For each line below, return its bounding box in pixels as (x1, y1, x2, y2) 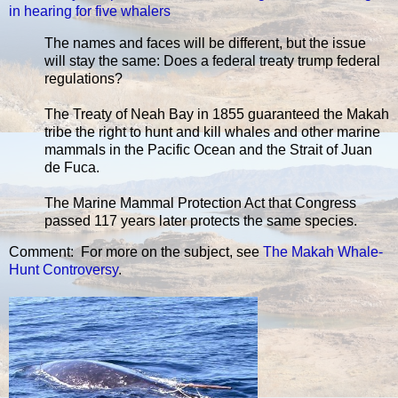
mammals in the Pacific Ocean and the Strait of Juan (44, 141, 372, 157)
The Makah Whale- (263, 244, 383, 260)
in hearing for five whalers (9, 3, 171, 19)
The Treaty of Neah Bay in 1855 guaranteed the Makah (44, 106, 389, 122)
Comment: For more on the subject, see (9, 244, 263, 260)
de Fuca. (44, 159, 99, 175)
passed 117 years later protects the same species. (44, 212, 357, 228)
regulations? (44, 70, 123, 86)
